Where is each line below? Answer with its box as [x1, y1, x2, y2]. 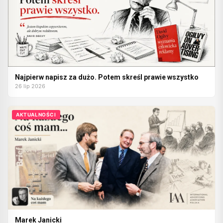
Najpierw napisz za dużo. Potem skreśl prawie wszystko [15, 73, 199, 81]
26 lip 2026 [15, 82, 45, 90]
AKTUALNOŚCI [16, 111, 56, 117]
